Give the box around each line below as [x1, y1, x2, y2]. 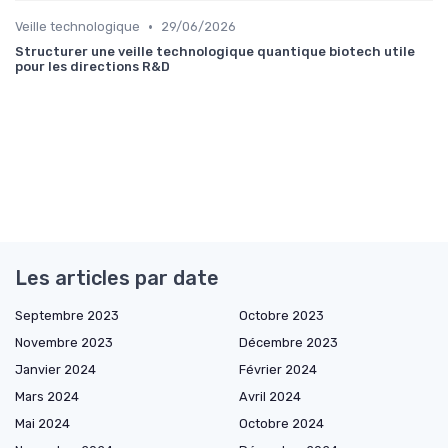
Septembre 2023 [15, 308, 119, 324]
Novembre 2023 [15, 335, 113, 351]
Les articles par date [15, 266, 219, 291]
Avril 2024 [239, 389, 301, 405]
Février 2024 [239, 362, 317, 378]
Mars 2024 [15, 389, 79, 405]
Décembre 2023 [239, 335, 338, 351]
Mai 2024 [15, 416, 70, 432]
